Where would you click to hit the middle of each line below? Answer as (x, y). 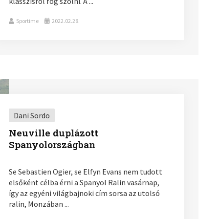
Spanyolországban (52, 144)
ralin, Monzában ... (39, 204)
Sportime (27, 21)
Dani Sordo (32, 115)
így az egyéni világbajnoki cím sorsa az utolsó (84, 193)
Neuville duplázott (53, 132)
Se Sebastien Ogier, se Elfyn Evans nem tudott (85, 171)
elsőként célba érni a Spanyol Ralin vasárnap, (84, 182)
